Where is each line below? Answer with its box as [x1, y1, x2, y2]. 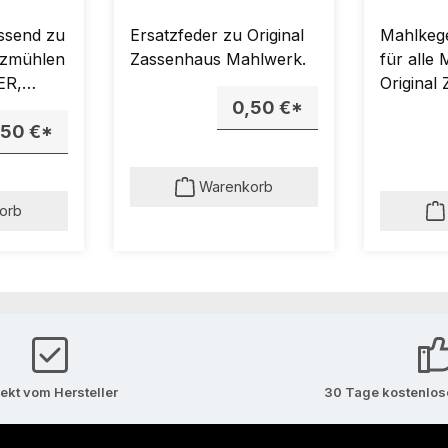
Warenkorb [198, 177, 273, 195]
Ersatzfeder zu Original [129, 24, 304, 45]
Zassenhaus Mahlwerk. [129, 48, 306, 69]
